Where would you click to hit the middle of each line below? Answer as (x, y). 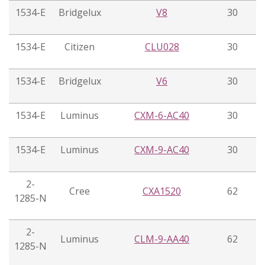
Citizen (80, 47)
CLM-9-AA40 (162, 239)
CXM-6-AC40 (162, 116)
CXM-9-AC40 (162, 150)
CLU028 (162, 47)
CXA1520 (162, 191)
